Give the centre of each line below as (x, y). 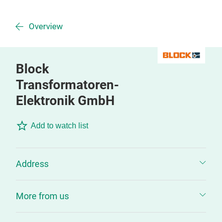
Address (32, 164)
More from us (42, 196)
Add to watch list (59, 126)
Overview (46, 27)
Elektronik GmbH (65, 101)
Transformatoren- (67, 85)
